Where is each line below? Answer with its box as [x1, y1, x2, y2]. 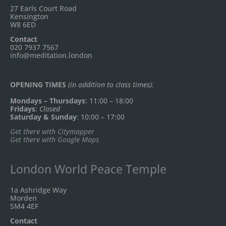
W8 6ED [10, 19, 36, 29]
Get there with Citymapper [10, 127, 94, 137]
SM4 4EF [10, 201, 38, 211]
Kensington [10, 11, 48, 21]
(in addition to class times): [68, 80, 154, 90]
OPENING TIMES [10, 80, 68, 90]
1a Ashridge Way [10, 185, 67, 195]
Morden [10, 193, 37, 203]
